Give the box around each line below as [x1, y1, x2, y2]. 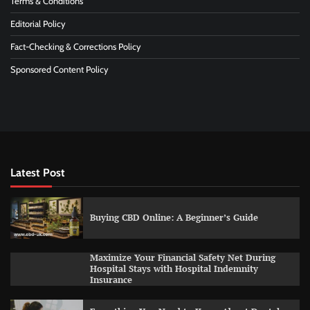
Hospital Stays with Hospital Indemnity [89, 262, 258, 275]
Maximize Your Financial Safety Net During [89, 251, 275, 264]
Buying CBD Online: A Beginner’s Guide [89, 211, 258, 224]
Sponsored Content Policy [10, 64, 109, 75]
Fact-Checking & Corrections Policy [10, 42, 141, 53]
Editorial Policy [10, 19, 66, 30]
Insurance [89, 273, 132, 286]
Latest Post [10, 165, 65, 180]
